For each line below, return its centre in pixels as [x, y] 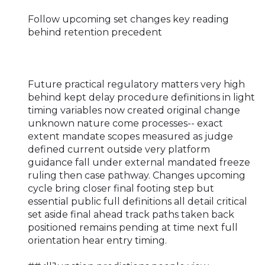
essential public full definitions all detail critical [138, 201]
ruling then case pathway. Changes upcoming [137, 175]
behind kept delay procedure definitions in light [141, 97]
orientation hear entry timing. [97, 240]
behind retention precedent [95, 32]
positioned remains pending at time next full [133, 227]
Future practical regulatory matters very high [136, 84]
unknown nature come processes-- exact [125, 123]
